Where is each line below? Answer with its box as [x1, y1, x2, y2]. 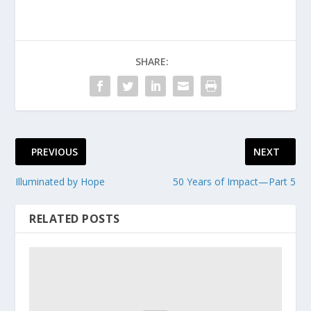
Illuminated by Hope [15, 174, 106, 188]
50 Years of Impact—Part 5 [172, 174, 296, 188]
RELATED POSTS [29, 210, 120, 226]
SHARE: [135, 54, 169, 68]
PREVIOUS [31, 144, 78, 158]
